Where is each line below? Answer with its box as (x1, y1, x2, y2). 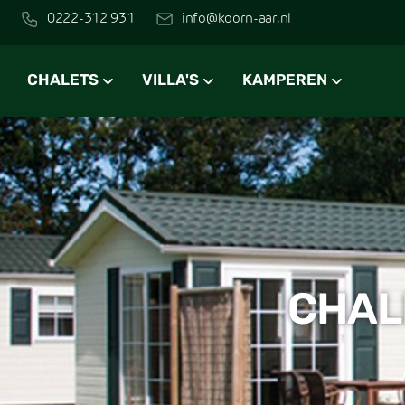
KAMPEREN (242, 72, 327, 89)
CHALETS (27, 72, 99, 89)
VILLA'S (142, 72, 199, 89)
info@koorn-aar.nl (182, 12, 291, 26)
